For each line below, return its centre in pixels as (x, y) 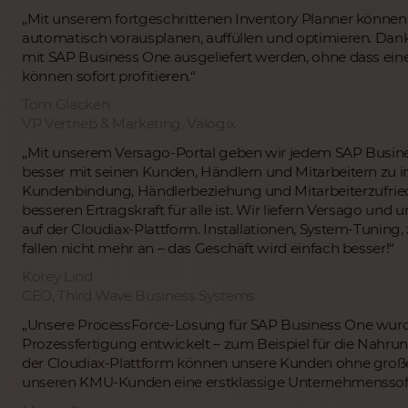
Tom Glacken (66, 105)
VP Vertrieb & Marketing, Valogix (129, 124)
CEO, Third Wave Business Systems (138, 296)
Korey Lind (57, 277)
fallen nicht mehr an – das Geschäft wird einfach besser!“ (208, 248)
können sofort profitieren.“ (109, 76)
